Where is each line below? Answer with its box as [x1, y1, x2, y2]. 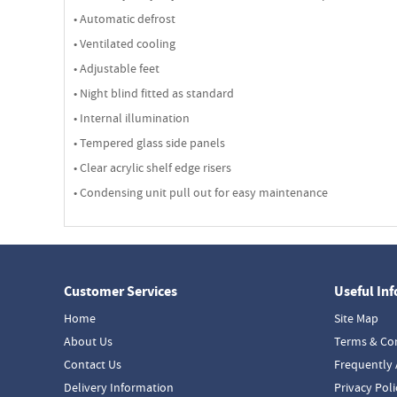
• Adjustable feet [74, 60, 160, 76]
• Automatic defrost [74, 11, 175, 27]
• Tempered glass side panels [74, 135, 225, 151]
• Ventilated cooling [74, 35, 175, 51]
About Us [64, 333, 113, 349]
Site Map [333, 310, 378, 326]
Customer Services [64, 282, 177, 300]
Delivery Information [64, 379, 174, 395]
